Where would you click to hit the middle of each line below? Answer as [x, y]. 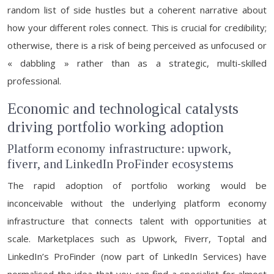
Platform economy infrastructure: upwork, [119, 149]
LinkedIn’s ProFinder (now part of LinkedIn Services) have [137, 256]
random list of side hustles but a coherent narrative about [137, 10]
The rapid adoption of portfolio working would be [137, 185]
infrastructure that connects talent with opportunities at [137, 221]
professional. [34, 81]
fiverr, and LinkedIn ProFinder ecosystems [120, 164]
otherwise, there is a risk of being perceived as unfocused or [137, 45]
